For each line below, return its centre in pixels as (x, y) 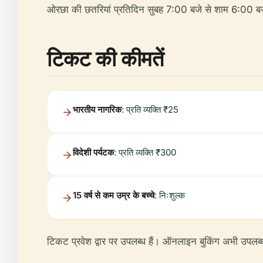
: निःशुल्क (170, 195)
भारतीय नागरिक (97, 109)
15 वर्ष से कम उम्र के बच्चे (114, 195)
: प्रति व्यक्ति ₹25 (150, 109)
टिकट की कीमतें (105, 58)
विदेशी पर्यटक (93, 152)
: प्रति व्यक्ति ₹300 (145, 152)
